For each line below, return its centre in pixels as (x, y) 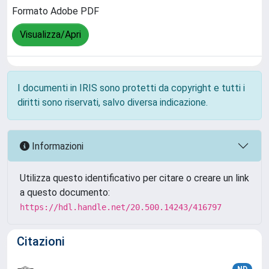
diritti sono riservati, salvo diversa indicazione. (113, 102)
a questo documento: (65, 192)
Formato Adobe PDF (56, 11)
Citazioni (41, 241)
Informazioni (56, 146)
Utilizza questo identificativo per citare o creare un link (134, 178)
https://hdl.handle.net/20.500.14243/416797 (121, 207)
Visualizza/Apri (50, 35)
